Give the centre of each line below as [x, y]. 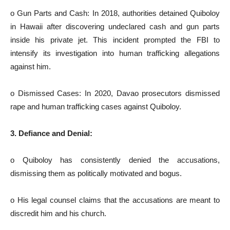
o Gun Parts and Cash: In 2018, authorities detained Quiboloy [115, 13]
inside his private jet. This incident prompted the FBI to [115, 40]
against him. [31, 66]
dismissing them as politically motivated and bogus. [96, 173]
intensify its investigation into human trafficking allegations [115, 53]
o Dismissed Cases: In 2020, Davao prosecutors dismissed [115, 93]
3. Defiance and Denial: [51, 133]
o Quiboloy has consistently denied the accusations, [115, 160]
